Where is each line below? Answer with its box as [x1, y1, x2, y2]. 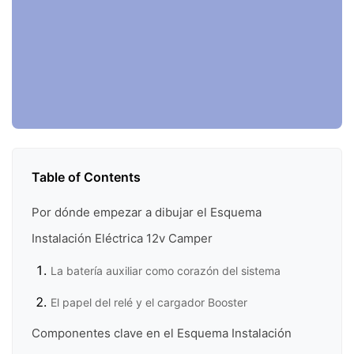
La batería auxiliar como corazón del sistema [51, 264, 281, 278]
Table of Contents [32, 169, 141, 186]
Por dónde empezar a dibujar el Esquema [32, 205, 262, 220]
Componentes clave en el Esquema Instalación [32, 326, 292, 341]
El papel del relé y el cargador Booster [51, 295, 247, 309]
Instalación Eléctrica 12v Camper [32, 231, 213, 247]
